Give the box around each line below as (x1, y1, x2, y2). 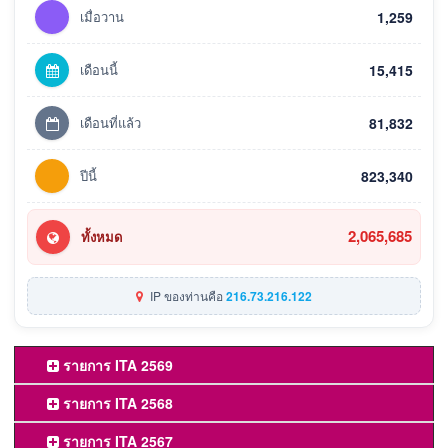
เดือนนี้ (80, 59, 118, 79)
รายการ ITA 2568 (59, 392, 173, 413)
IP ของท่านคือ (147, 286, 226, 304)
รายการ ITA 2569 (59, 354, 173, 375)
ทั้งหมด (81, 226, 122, 246)
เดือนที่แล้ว (80, 112, 141, 132)
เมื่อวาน (80, 6, 124, 26)
